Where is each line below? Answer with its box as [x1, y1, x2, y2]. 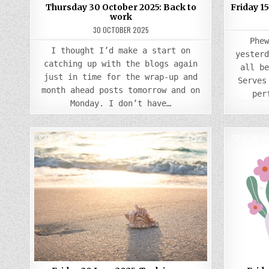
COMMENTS [202, 132, 236, 142]
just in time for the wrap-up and [44, 72, 198, 82]
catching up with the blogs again [44, 59, 198, 68]
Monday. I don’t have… [70, 98, 172, 108]
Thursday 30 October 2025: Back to [45, 2, 196, 13]
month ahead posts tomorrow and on [41, 85, 201, 95]
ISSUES [202, 183, 224, 193]
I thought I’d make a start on [51, 46, 191, 55]
